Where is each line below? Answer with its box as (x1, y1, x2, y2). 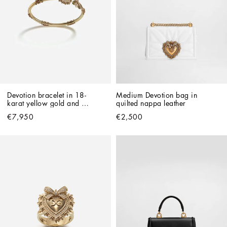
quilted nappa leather (116, 99, 186, 107)
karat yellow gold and (7, 99, 80, 107)
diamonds (7, 107, 40, 115)
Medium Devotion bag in (116, 91, 197, 99)
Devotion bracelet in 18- (7, 91, 86, 99)
